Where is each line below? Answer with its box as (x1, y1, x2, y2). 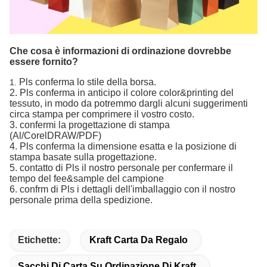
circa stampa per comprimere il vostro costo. (10, 108, 194, 119)
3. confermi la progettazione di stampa (10, 119, 170, 130)
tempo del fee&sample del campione (10, 173, 164, 184)
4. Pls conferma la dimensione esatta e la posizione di (10, 141, 237, 151)
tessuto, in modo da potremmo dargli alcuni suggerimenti (10, 98, 248, 108)
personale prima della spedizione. (10, 194, 153, 205)
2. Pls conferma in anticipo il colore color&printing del (10, 87, 234, 98)
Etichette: (18, 234, 61, 245)
